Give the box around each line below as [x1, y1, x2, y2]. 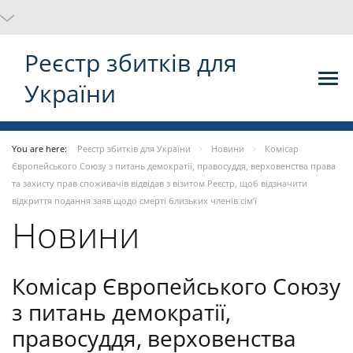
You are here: [12, 143, 69, 154]
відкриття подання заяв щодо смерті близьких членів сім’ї [12, 195, 257, 206]
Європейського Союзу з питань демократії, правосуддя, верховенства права [12, 160, 336, 172]
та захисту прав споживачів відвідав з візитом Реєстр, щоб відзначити [12, 177, 307, 189]
